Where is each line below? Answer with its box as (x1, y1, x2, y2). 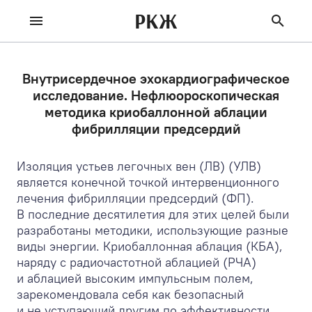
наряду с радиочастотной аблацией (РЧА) (17, 254, 256, 270)
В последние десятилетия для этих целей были (17, 206, 289, 222)
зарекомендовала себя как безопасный (17, 286, 244, 302)
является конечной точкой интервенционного (17, 174, 279, 190)
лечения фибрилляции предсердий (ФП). (17, 190, 254, 206)
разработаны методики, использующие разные (17, 222, 288, 238)
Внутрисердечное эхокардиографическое (22, 70, 290, 87)
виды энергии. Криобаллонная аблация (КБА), (17, 238, 283, 254)
